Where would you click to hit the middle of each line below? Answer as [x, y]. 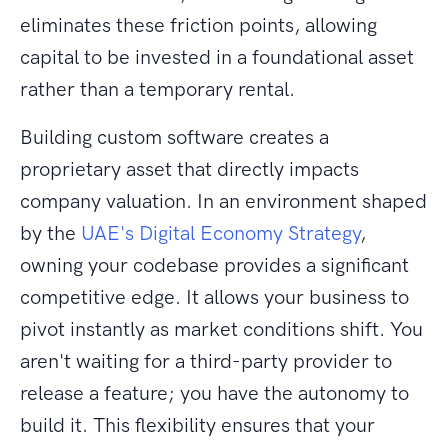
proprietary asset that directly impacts [189, 169]
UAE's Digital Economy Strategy [220, 233]
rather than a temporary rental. [157, 89]
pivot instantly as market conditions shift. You [221, 329]
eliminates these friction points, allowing [198, 25]
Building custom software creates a [174, 137]
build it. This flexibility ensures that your [197, 425]
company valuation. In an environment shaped [223, 201]
